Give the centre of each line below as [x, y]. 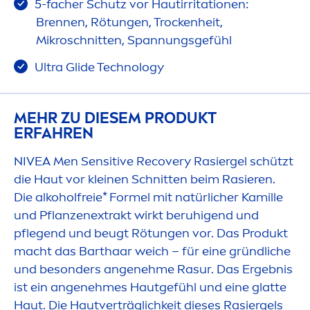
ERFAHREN [54, 134]
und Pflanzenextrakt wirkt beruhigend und [136, 216]
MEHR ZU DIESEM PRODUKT [115, 118]
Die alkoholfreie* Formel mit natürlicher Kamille [148, 198]
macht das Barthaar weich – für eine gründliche [152, 252]
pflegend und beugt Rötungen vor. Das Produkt [151, 234]
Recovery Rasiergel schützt [213, 162]
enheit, [203, 22]
